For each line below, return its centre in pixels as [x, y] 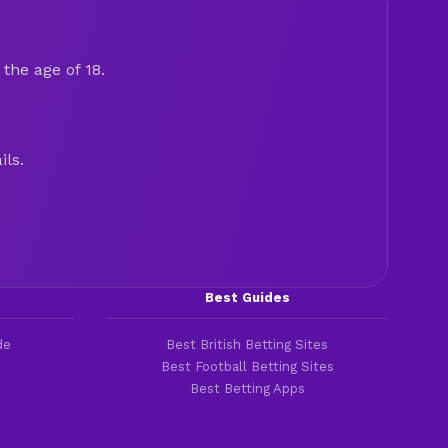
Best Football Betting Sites [247, 366]
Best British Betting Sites [247, 344]
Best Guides [247, 297]
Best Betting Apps [247, 388]
